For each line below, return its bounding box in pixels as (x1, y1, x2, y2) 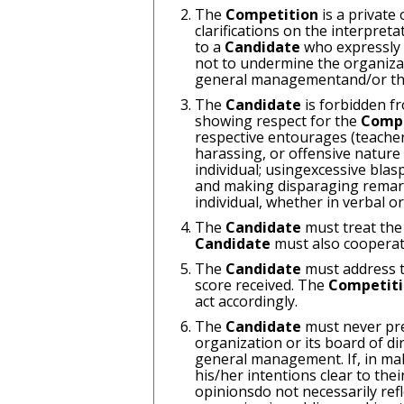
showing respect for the (194, 111, 361, 131)
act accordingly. (194, 291, 298, 311)
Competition (225, 5, 322, 24)
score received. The (194, 275, 328, 295)
